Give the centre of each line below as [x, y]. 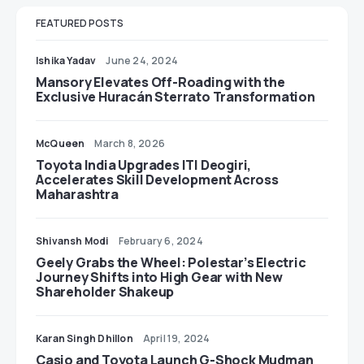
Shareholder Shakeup [105, 292]
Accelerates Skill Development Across [157, 180]
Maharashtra [77, 195]
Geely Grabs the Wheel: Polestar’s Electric [171, 263]
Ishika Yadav [66, 61]
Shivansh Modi [72, 241]
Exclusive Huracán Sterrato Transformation [175, 97]
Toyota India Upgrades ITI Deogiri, [144, 165]
